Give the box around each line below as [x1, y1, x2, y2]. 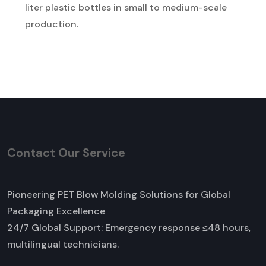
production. [25, 18, 78, 31]
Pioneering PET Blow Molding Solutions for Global [7, 188, 230, 201]
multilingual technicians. [7, 238, 119, 251]
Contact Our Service [7, 145, 125, 161]
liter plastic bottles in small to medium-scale [25, 1, 227, 14]
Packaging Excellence [7, 205, 105, 218]
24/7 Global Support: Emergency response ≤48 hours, [7, 221, 251, 235]
